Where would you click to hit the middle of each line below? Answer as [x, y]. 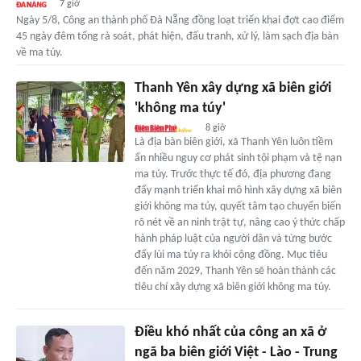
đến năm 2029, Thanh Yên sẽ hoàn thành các [235, 271]
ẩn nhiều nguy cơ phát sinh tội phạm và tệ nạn [238, 158]
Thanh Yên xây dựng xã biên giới [232, 88]
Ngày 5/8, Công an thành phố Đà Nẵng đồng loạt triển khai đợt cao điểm [180, 20]
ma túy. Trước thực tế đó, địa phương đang [232, 174]
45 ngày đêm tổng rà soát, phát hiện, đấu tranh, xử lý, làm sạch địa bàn [177, 36]
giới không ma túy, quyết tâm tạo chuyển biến [237, 206]
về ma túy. [39, 52]
